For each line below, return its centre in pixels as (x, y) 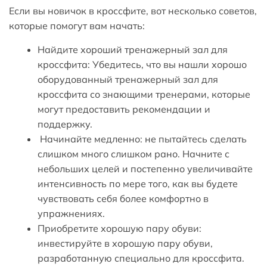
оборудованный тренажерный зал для (128, 79)
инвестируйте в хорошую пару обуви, (125, 243)
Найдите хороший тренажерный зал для (133, 49)
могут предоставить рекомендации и (124, 109)
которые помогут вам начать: (77, 26)
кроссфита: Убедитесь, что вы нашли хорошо (142, 64)
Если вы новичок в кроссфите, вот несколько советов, (133, 11)
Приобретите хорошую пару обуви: (119, 228)
